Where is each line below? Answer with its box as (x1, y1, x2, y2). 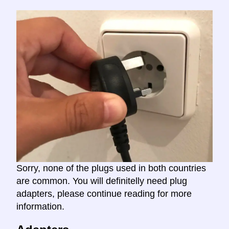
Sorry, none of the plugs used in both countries (16, 163, 206, 174)
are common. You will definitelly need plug (16, 176, 187, 187)
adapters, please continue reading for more (16, 189, 192, 199)
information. (16, 201, 64, 212)
